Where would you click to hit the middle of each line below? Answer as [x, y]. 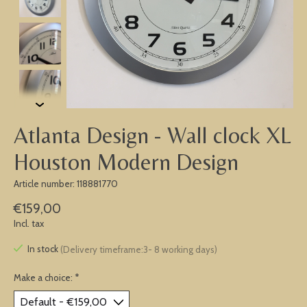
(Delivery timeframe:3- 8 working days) [138, 249]
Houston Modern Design [126, 161]
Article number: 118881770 [66, 183]
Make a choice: [44, 277]
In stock [44, 249]
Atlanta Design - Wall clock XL [152, 135]
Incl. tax [29, 224]
